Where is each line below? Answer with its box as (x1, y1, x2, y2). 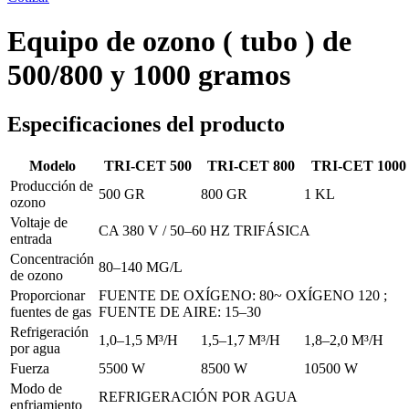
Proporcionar (10, 287, 85, 303)
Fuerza (10, 360, 49, 376)
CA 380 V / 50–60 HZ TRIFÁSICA (99, 222, 310, 238)
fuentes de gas (10, 303, 91, 320)
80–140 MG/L (99, 258, 183, 275)
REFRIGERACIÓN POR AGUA (99, 388, 298, 404)
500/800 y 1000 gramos (7, 58, 290, 92)
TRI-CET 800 (206, 157, 295, 173)
